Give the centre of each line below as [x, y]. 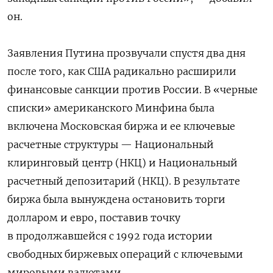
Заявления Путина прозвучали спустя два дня [126, 53]
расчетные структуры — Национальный [111, 144]
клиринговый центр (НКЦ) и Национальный [122, 162]
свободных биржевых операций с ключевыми [125, 254]
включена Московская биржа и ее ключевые [121, 126]
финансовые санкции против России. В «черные [133, 89]
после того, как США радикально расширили [122, 71]
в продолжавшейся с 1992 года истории [110, 236]
